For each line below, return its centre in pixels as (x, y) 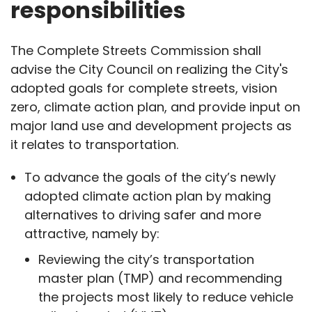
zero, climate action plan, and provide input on (156, 107)
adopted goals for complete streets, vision (144, 88)
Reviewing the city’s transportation (147, 259)
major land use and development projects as (151, 126)
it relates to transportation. (95, 145)
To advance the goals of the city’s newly (150, 177)
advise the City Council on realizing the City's (150, 69)
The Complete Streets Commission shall (136, 50)
